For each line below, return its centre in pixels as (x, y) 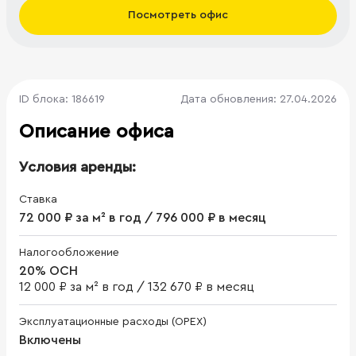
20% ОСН (48, 271)
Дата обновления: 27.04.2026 (259, 99)
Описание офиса (97, 132)
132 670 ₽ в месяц (201, 286)
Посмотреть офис (178, 15)
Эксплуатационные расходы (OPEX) (113, 321)
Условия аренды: (77, 166)
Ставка (38, 199)
